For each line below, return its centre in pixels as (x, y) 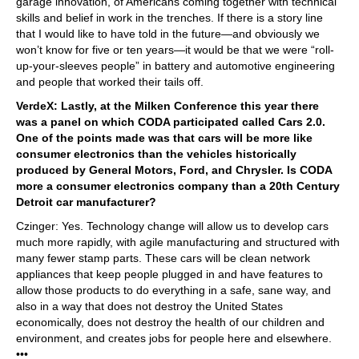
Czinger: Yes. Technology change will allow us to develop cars (172, 226)
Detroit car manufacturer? (86, 202)
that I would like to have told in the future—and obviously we (168, 33)
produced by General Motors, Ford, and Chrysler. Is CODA (174, 169)
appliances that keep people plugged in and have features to (169, 274)
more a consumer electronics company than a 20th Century (178, 186)
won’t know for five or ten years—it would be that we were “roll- (175, 49)
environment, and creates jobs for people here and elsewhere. (174, 338)
